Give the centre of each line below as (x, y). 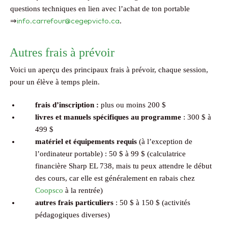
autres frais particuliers (74, 203)
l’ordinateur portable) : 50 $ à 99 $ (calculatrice (110, 154)
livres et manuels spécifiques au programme (108, 117)
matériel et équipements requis (87, 142)
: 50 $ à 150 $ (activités (152, 203)
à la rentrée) (83, 191)
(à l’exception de (166, 142)
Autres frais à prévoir (62, 53)
